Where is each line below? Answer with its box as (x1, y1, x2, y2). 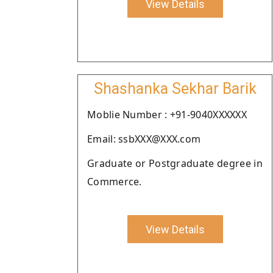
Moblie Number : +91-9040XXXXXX (87, 108, 247, 121)
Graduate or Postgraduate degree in (87, 157, 263, 170)
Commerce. (87, 175, 142, 188)
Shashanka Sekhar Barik (93, 80, 257, 97)
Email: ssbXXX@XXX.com (87, 132, 201, 146)
